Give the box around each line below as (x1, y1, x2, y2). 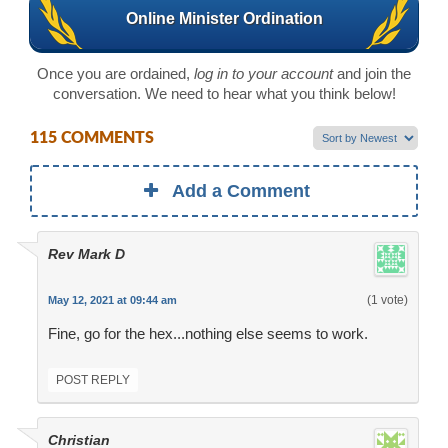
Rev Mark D (47, 246, 125, 263)
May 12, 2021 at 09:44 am (47, 294, 177, 307)
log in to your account (194, 64, 333, 82)
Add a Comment (172, 181, 311, 202)
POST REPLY (55, 373, 130, 388)
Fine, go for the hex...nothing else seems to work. (47, 325, 368, 343)
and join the (333, 64, 411, 82)
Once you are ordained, (37, 64, 194, 82)
